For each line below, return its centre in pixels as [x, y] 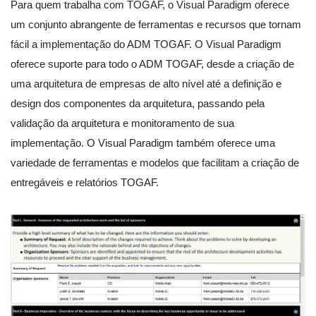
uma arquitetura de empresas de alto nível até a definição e [146, 84]
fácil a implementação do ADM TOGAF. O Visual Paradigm [146, 44]
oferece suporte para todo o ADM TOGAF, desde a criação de [152, 64]
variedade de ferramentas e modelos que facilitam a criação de [155, 163]
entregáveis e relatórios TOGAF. [85, 183]
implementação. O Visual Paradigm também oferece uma [143, 143]
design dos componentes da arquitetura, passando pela [138, 104]
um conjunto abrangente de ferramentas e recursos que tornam [156, 25]
